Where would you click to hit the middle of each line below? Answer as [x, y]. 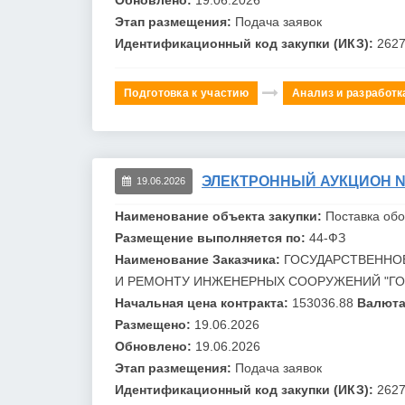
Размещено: [155, 324]
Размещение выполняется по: [212, 237]
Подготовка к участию [186, 93]
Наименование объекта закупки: [220, 216]
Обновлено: [155, 346]
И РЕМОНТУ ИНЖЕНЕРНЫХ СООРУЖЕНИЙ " [252, 281]
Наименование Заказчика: [199, 259]
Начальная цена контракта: [203, 302]
